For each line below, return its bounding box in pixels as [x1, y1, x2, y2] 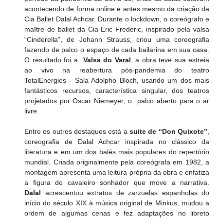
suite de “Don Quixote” [129, 127, 208, 136]
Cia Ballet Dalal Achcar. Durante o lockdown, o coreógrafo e [24, 15, 209, 23]
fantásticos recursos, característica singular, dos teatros [24, 87, 209, 95]
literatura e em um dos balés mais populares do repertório [24, 148, 209, 156]
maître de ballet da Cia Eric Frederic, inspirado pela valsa [24, 25, 209, 34]
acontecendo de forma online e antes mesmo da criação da [24, 5, 209, 13]
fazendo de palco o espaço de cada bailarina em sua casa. [24, 46, 209, 54]
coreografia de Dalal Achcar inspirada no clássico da [24, 138, 209, 146]
